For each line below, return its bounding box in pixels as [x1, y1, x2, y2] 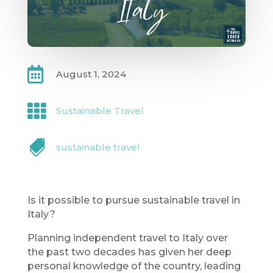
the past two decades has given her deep [27, 246, 232, 258]
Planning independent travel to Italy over [27, 232, 228, 244]
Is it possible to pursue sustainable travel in [27, 194, 240, 207]
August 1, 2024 [55, 68, 126, 80]
